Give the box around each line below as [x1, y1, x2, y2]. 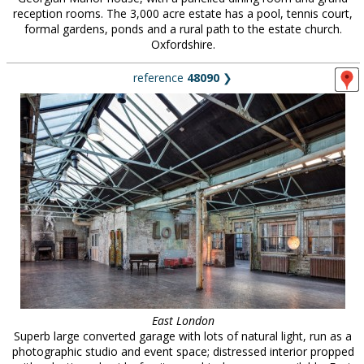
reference [133, 70, 187, 85]
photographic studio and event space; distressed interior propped [11, 344, 354, 359]
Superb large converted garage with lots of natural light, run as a [14, 328, 352, 344]
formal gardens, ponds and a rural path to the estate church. [24, 21, 342, 37]
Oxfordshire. [150, 37, 215, 52]
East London [151, 313, 214, 328]
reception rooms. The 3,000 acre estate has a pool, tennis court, [13, 6, 353, 21]
